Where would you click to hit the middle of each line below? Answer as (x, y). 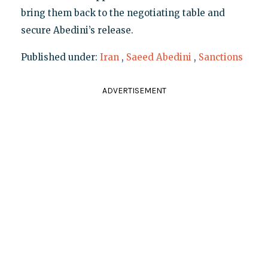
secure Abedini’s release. (77, 31)
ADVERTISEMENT (134, 91)
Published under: (60, 57)
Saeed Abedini (159, 57)
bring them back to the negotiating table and (123, 13)
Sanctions (220, 57)
